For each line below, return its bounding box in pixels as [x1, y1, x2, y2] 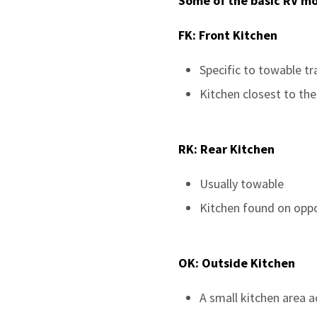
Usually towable [200, 175, 284, 192]
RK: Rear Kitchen [178, 141, 275, 157]
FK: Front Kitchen [178, 27, 277, 43]
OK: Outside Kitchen [178, 255, 295, 271]
